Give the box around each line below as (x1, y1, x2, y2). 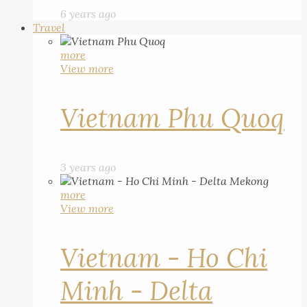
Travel (33, 21, 65, 34)
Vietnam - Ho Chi (60, 241, 267, 274)
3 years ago (60, 160, 116, 174)
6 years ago (60, 7, 116, 21)
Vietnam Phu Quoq (60, 101, 284, 134)
